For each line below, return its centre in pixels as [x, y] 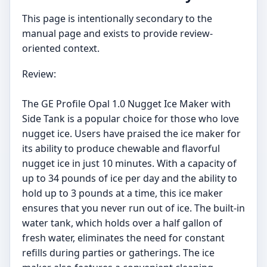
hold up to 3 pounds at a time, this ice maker [122, 193]
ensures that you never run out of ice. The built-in [133, 208]
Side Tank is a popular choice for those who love [131, 119]
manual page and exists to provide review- [117, 33]
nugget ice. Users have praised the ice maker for [131, 133]
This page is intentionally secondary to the [117, 18]
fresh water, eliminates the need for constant [123, 238]
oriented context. [61, 48]
